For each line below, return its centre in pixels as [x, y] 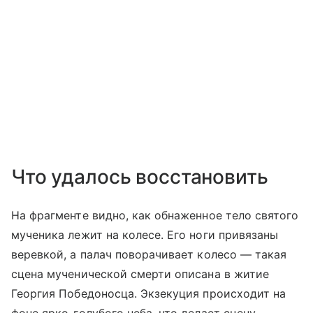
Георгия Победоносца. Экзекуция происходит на [149, 294]
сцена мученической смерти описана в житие [140, 274]
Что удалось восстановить [140, 177]
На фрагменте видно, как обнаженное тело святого [155, 216]
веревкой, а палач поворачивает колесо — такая [149, 255]
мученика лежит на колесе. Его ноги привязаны [145, 235]
